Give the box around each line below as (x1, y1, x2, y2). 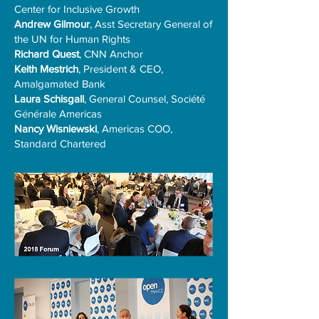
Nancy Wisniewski (14, 122, 97, 135)
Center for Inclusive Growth (14, 3, 140, 15)
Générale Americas (14, 108, 102, 120)
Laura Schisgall (14, 93, 84, 105)
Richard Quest (14, 48, 79, 60)
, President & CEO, (78, 63, 163, 75)
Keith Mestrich (14, 63, 78, 75)
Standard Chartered (14, 137, 106, 150)
